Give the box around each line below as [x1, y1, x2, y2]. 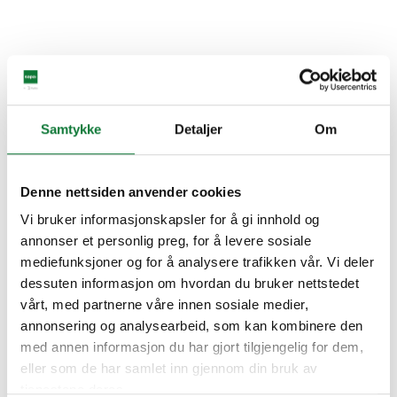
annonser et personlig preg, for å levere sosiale [20, 233, 311, 249]
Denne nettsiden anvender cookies [20, 183, 241, 199]
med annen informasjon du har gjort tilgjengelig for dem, [20, 339, 363, 355]
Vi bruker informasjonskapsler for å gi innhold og [20, 212, 320, 228]
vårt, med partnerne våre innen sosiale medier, [20, 297, 308, 313]
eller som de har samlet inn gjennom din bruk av [20, 361, 318, 377]
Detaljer [174, 121, 223, 136]
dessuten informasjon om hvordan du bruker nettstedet [20, 276, 359, 292]
